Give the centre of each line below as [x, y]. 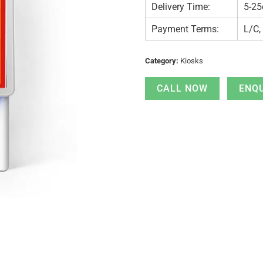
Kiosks [192, 61]
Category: [163, 61]
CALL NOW [183, 89]
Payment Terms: [186, 29]
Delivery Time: [181, 7]
